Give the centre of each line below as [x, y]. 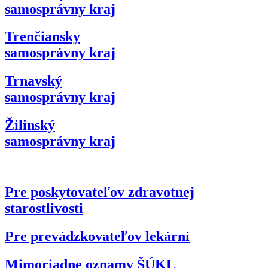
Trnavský [33, 81]
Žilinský [30, 125]
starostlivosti [44, 208]
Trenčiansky [42, 37]
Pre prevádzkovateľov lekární [97, 236]
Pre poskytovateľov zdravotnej [100, 192]
